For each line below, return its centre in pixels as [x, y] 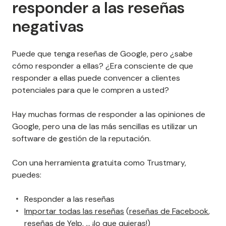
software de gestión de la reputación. [81, 138]
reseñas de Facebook [169, 211]
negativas [48, 26]
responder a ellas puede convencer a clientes [96, 78]
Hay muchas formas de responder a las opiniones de [109, 114]
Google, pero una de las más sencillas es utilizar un [105, 126]
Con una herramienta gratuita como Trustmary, [99, 162]
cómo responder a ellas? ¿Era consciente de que [103, 66]
